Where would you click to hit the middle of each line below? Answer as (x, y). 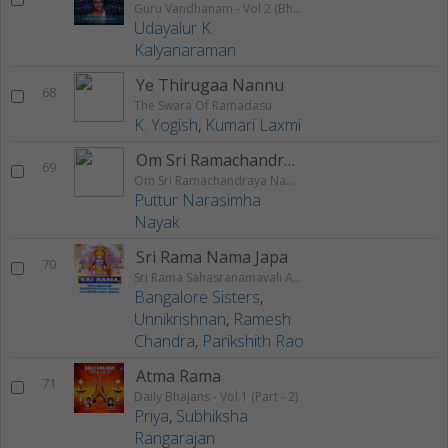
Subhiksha (212, 416)
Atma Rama (178, 376)
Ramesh (262, 319)
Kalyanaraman (185, 50)
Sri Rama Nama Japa (212, 257)
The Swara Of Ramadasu (203, 106)
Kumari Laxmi (253, 125)
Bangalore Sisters (197, 297)
